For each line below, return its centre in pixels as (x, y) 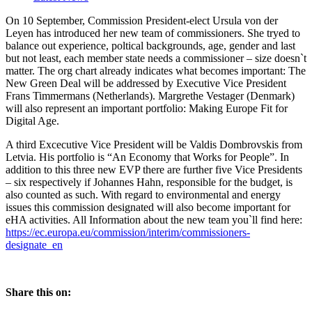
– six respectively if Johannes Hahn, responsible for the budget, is (149, 182)
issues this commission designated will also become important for (148, 208)
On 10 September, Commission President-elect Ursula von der (142, 21)
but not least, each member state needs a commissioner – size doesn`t (156, 58)
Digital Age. (32, 121)
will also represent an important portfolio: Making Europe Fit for (147, 109)
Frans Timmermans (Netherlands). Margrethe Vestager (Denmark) (150, 96)
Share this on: (38, 292)
